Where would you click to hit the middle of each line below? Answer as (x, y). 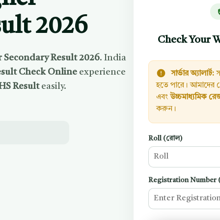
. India (113, 58)
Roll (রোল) (165, 138)
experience (102, 72)
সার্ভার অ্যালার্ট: (193, 74)
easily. (53, 86)
